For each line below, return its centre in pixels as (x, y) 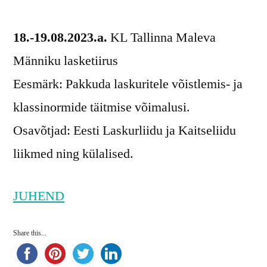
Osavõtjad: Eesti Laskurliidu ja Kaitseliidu (125, 131)
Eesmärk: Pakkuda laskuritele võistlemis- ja (128, 84)
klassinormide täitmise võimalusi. (102, 108)
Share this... (30, 234)
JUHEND (39, 196)
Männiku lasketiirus (66, 61)
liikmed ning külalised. (73, 154)
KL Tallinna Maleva (163, 38)
